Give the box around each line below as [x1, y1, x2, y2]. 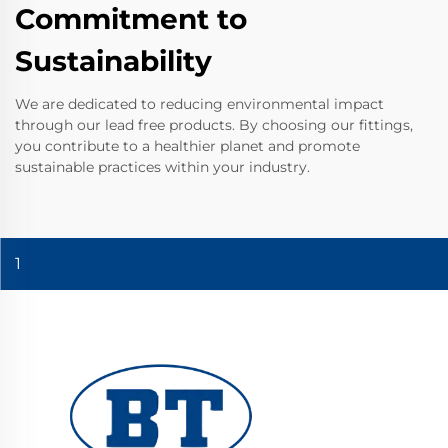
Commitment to [15, 2, 247, 37]
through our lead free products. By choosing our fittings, [15, 116, 413, 135]
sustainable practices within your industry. [15, 158, 310, 177]
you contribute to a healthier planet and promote [15, 137, 360, 156]
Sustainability [15, 44, 212, 79]
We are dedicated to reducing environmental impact [15, 95, 384, 114]
